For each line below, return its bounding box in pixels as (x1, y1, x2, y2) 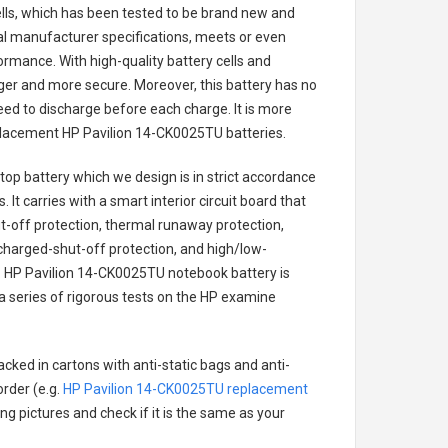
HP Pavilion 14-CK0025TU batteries (62, 125, 283, 141)
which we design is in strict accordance (70, 169, 316, 185)
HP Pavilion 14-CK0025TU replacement (63, 381, 308, 397)
